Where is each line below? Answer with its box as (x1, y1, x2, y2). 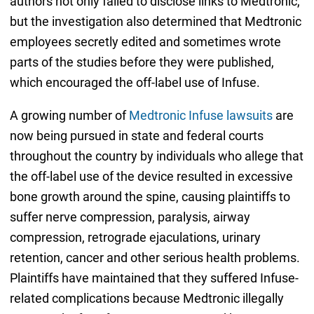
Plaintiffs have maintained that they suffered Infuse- (9, 270, 299, 285)
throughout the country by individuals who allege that (9, 148, 303, 163)
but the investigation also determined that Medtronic (9, 13, 301, 29)
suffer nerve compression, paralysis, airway (9, 209, 250, 224)
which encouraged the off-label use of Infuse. (9, 74, 260, 90)
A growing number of (9, 107, 129, 123)
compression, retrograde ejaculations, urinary (9, 229, 261, 245)
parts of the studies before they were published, (9, 54, 274, 69)
